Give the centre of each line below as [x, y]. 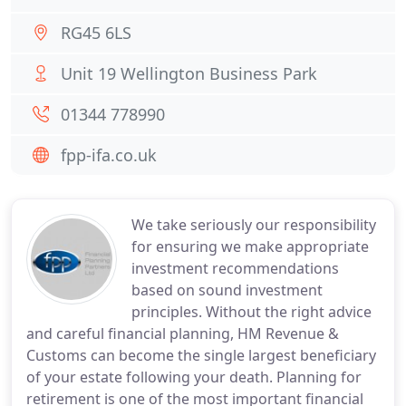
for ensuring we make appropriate [250, 246]
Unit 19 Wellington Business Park [189, 73]
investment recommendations [235, 268]
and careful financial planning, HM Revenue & [183, 333]
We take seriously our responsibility [254, 225]
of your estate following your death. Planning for [194, 377]
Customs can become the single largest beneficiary [201, 355]
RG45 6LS [96, 33]
